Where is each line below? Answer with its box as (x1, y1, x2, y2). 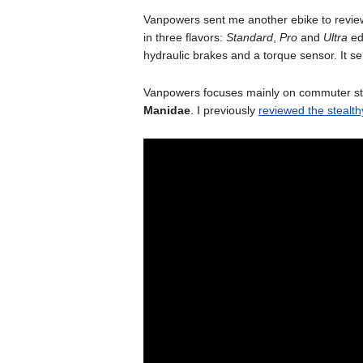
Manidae (143, 104, 190, 117)
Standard (225, 31, 273, 44)
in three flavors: (143, 31, 226, 44)
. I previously (190, 104, 258, 117)
